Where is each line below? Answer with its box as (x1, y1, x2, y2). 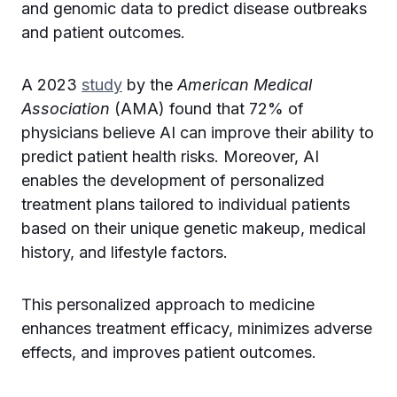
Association (21, 99, 110, 118)
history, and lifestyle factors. (21, 243, 232, 261)
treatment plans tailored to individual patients (21, 195, 350, 214)
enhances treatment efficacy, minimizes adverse (21, 319, 372, 338)
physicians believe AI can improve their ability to (21, 123, 374, 142)
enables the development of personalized (21, 171, 324, 190)
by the (122, 75, 177, 94)
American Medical (177, 75, 312, 94)
